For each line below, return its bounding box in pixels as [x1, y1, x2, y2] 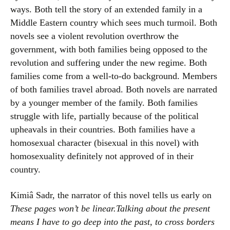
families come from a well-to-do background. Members [10, 71, 217, 81]
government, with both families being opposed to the [10, 44, 207, 54]
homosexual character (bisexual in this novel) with [10, 138, 199, 148]
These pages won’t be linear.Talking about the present [10, 203, 210, 214]
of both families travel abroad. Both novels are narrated [10, 84, 217, 94]
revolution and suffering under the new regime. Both [10, 57, 207, 68]
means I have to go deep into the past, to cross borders [10, 217, 215, 227]
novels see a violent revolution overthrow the [10, 31, 179, 41]
